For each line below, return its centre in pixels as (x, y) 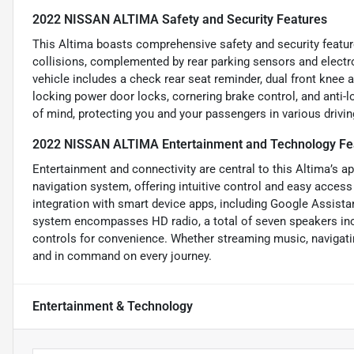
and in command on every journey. (122, 256)
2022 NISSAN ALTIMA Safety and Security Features (180, 20)
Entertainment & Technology (113, 307)
